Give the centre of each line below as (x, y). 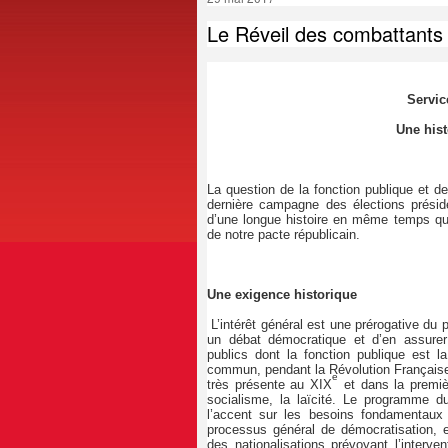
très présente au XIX (270, 385)
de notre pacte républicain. (283, 235)
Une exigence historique (282, 295)
